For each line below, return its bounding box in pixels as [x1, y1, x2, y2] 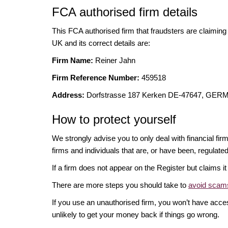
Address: [52, 90, 84, 99]
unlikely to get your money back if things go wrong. [52, 210, 219, 219]
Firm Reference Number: [52, 73, 139, 82]
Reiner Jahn [93, 55, 135, 65]
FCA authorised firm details [52, 5, 197, 19]
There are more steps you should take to [52, 180, 188, 189]
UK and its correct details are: [52, 38, 150, 47]
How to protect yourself [52, 112, 176, 126]
